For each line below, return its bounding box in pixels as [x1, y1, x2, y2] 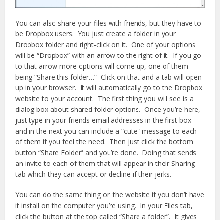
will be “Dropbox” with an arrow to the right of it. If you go [15, 50, 202, 60]
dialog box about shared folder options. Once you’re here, [15, 104, 201, 114]
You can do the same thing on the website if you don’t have [15, 190, 205, 199]
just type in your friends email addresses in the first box [15, 115, 192, 125]
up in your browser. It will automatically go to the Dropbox [15, 82, 203, 92]
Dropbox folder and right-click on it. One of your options [15, 39, 196, 49]
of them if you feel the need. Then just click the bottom [15, 137, 193, 146]
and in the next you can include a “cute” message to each [15, 126, 197, 136]
